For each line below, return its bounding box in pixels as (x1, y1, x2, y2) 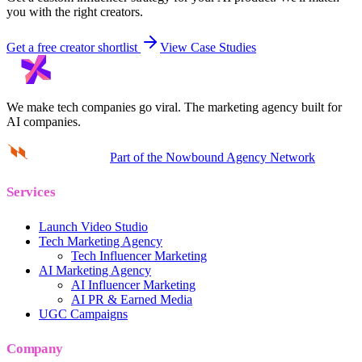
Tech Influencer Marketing (71, 248, 207, 263)
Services (6, 184, 56, 200)
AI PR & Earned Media (71, 292, 192, 306)
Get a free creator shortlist (6, 40, 137, 54)
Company (6, 341, 63, 357)
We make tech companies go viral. (6, 99, 181, 114)
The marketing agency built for (181, 99, 342, 114)
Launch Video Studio (39, 219, 148, 234)
